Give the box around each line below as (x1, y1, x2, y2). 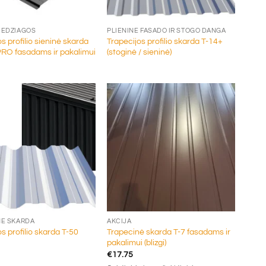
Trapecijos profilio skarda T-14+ (107, 37, 223, 46)
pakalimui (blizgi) (107, 238, 167, 248)
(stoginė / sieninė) (107, 47, 172, 57)
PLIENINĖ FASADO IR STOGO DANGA (107, 27, 226, 34)
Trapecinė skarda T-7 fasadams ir (107, 227, 231, 237)
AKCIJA (107, 218, 132, 225)
